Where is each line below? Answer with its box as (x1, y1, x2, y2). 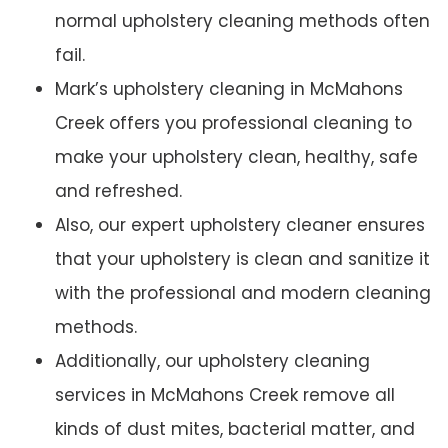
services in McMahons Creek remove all (55, 383, 395, 408)
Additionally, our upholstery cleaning (55, 349, 370, 374)
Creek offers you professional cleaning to (55, 111, 412, 136)
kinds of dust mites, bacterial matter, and (55, 417, 415, 442)
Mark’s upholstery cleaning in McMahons (55, 77, 403, 102)
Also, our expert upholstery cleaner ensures (55, 213, 425, 238)
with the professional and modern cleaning (55, 281, 431, 306)
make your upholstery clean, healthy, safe (55, 145, 418, 170)
